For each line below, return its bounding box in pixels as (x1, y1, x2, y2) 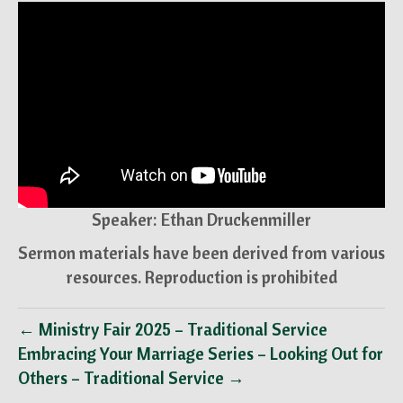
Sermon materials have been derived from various (18, 242, 385, 264)
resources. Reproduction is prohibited (66, 266, 337, 289)
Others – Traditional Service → (18, 367, 245, 390)
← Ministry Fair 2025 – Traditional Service (18, 318, 327, 341)
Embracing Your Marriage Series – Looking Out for (18, 343, 383, 365)
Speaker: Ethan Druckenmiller (92, 209, 311, 231)
